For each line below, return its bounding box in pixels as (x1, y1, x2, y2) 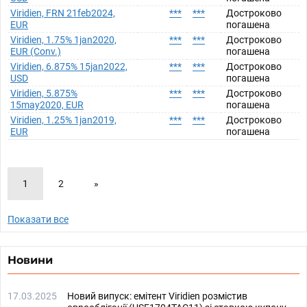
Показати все (8, 214, 69, 225)
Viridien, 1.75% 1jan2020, (10, 34, 116, 45)
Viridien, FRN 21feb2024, (10, 8, 115, 19)
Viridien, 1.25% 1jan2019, (10, 114, 116, 125)
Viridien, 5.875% (10, 88, 77, 99)
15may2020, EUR (10, 99, 84, 110)
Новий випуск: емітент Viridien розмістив (67, 291, 247, 302)
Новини (8, 254, 53, 267)
